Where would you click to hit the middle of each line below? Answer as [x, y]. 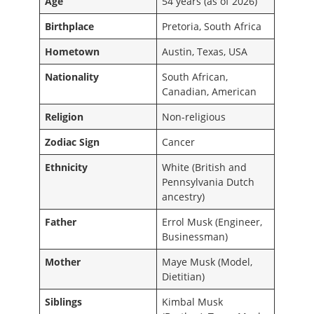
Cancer [179, 142]
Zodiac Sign [73, 142]
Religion [64, 116]
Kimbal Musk [193, 301]
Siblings [64, 301]
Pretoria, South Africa [212, 26]
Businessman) [195, 236]
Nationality [72, 76]
